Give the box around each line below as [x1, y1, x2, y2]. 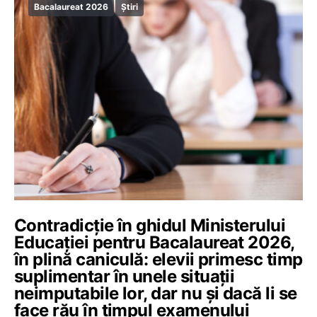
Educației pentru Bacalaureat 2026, [14, 232, 294, 253]
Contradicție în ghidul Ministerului [14, 215, 286, 236]
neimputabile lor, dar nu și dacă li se [14, 283, 297, 304]
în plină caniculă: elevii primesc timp [14, 249, 303, 270]
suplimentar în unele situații [14, 266, 235, 287]
